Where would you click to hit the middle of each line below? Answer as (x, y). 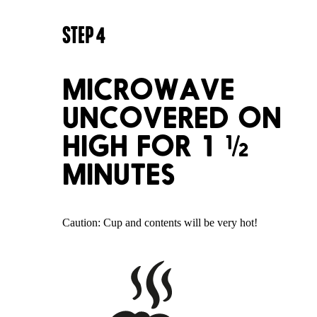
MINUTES (119, 174)
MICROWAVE (149, 90)
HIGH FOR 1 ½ (156, 146)
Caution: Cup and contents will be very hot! (160, 223)
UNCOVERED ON (172, 118)
